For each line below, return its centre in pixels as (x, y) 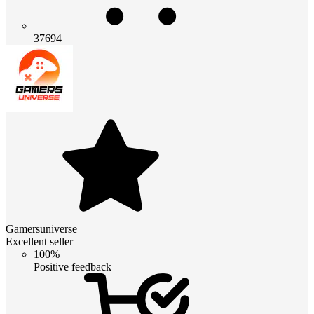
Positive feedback (73, 266)
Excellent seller (39, 241)
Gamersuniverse (41, 228)
